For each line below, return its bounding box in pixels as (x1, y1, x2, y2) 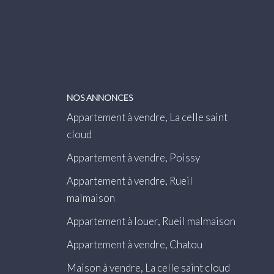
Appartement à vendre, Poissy (66, 150, 200, 164)
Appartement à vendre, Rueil (66, 174, 193, 187)
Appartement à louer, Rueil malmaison (66, 214, 235, 228)
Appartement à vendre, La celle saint (66, 110, 228, 124)
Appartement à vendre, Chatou (66, 237, 202, 251)
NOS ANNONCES (66, 92, 133, 103)
